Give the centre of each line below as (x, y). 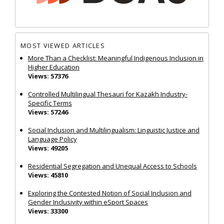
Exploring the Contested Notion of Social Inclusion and (110, 193)
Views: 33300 (48, 211)
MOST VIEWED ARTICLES (63, 46)
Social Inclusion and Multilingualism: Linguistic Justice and (114, 130)
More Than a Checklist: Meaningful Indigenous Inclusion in (116, 58)
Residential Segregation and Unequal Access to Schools (112, 166)
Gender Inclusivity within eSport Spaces (88, 202)
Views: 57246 (48, 112)
